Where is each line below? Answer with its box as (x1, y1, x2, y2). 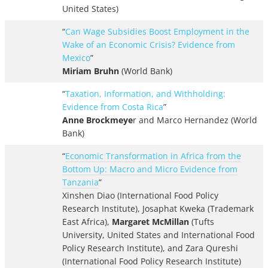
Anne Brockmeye (62, 114, 133, 126)
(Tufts (189, 216, 214, 228)
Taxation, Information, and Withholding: (65, 88, 226, 100)
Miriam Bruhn (62, 65, 119, 77)
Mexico (62, 52, 90, 64)
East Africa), (62, 216, 112, 228)
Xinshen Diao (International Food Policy (62, 190, 218, 202)
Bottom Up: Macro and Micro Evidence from (62, 163, 237, 175)
